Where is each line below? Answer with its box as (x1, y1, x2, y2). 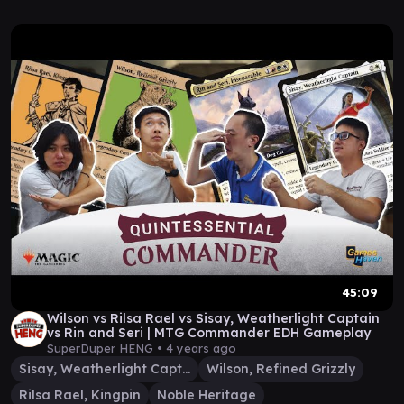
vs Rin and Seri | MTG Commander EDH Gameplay (47, 325, 371, 341)
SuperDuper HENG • (47, 341, 166, 355)
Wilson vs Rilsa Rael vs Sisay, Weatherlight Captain (47, 310, 380, 326)
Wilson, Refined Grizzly (207, 361, 355, 377)
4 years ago (166, 341, 236, 355)
